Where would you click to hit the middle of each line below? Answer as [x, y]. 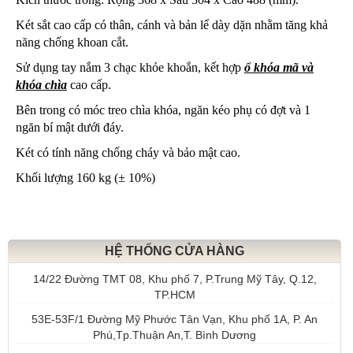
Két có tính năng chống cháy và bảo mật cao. [128, 152]
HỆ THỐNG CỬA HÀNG [175, 251]
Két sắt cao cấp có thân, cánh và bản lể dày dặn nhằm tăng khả [172, 25]
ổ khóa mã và [279, 67]
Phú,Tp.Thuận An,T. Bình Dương [175, 335]
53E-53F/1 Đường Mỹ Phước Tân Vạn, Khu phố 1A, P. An [175, 319]
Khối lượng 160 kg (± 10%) [85, 178]
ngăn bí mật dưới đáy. [70, 127]
